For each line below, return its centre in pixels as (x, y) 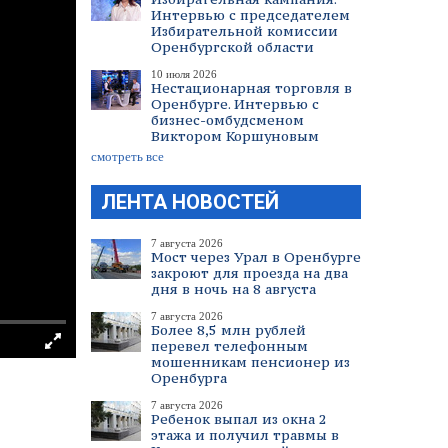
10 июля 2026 (184, 74)
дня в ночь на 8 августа (233, 289)
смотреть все (127, 156)
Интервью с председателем (250, 15)
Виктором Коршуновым (235, 136)
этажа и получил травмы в (245, 435)
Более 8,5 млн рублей (228, 330)
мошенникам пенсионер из (250, 362)
